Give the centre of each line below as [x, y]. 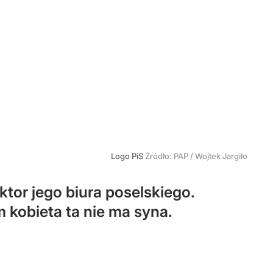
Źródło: [159, 156]
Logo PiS [128, 156]
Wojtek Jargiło [221, 156]
